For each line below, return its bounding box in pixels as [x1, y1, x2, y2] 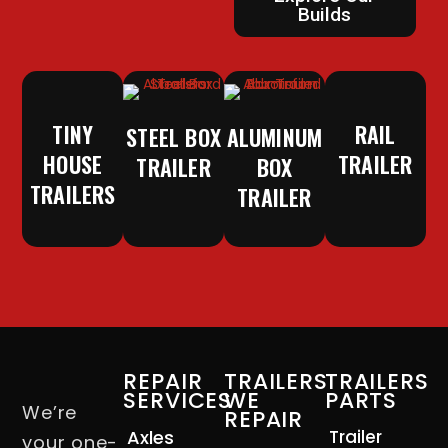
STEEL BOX [126, 121, 222, 154]
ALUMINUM [226, 121, 323, 154]
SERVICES [123, 385, 233, 417]
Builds [298, 3, 352, 27]
